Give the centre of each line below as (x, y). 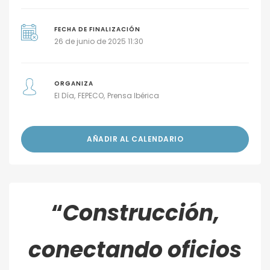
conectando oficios (135, 250)
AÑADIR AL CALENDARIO (135, 139)
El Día (64, 96)
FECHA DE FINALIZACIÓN (97, 29)
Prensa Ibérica (133, 96)
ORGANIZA (74, 83)
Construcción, (141, 213)
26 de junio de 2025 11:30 (99, 41)
